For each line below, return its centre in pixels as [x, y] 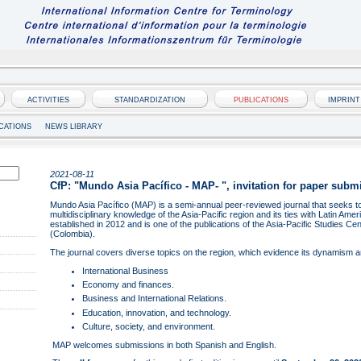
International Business [125, 270]
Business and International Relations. [154, 299]
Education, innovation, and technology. [156, 312]
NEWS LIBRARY [73, 127]
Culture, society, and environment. [148, 327]
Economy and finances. [128, 285]
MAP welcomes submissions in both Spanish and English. [163, 344]
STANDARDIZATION [149, 100]
